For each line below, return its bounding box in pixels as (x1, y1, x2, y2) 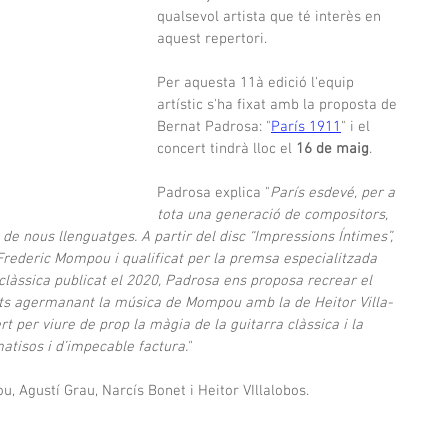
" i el (341, 118, 374, 136)
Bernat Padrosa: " (157, 118, 271, 136)
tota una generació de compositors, (157, 206, 392, 224)
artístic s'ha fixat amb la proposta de (157, 96, 401, 114)
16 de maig (296, 140, 369, 158)
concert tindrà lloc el (157, 140, 296, 158)
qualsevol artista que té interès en (157, 8, 385, 26)
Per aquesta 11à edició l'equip (157, 74, 358, 92)
